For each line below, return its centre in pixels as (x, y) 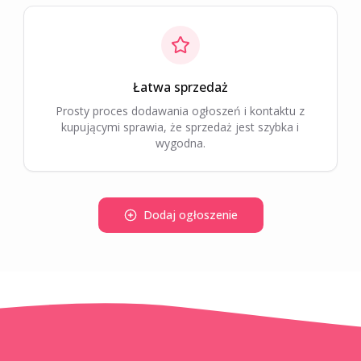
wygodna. (180, 143)
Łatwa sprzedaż (180, 87)
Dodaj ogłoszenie (190, 215)
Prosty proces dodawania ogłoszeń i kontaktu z (180, 111)
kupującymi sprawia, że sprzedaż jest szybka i (180, 127)
